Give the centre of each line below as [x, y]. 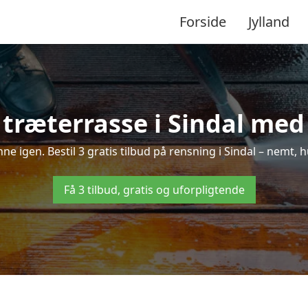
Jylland [269, 21]
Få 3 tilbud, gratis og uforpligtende [154, 190]
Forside [203, 21]
